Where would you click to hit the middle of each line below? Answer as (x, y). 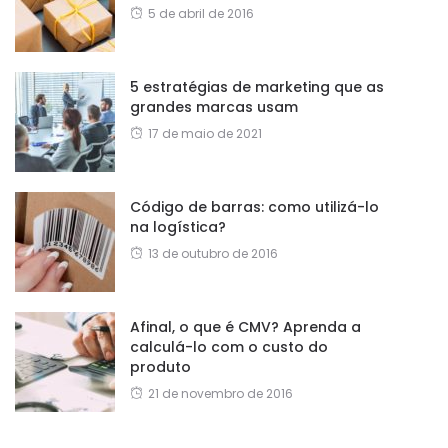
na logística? (178, 226)
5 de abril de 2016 (201, 13)
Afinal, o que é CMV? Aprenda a (245, 326)
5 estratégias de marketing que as (257, 86)
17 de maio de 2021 (205, 133)
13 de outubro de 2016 (213, 253)
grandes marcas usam (214, 106)
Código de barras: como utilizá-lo (254, 206)
